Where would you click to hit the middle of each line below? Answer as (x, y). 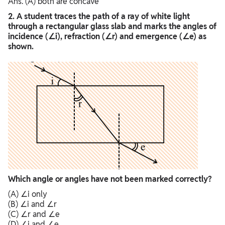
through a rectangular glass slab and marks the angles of (112, 27)
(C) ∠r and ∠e (34, 214)
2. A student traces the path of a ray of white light (99, 17)
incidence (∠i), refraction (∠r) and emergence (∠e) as (107, 37)
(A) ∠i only (28, 194)
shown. (21, 47)
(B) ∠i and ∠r (32, 204)
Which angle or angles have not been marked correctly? (110, 179)
